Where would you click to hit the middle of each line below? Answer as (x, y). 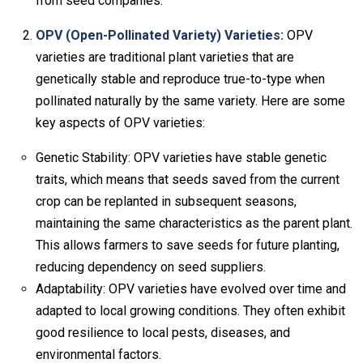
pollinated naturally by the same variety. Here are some (190, 100)
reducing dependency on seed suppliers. (151, 267)
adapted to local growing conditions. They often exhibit (190, 310)
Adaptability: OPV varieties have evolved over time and (191, 288)
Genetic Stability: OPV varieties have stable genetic (181, 157)
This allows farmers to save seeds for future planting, (188, 245)
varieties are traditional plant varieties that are (165, 57)
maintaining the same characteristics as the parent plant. (194, 223)
